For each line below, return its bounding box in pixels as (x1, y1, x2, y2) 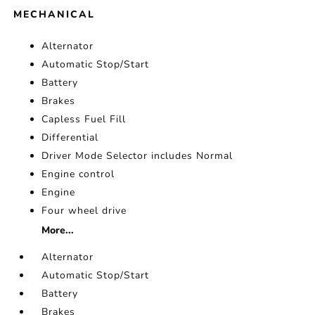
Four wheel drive (41, 204, 127, 218)
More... (41, 224, 75, 238)
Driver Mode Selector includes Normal (41, 149, 233, 163)
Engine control (41, 167, 115, 181)
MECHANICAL (13, 8, 96, 22)
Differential (41, 131, 99, 145)
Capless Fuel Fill (41, 112, 127, 127)
